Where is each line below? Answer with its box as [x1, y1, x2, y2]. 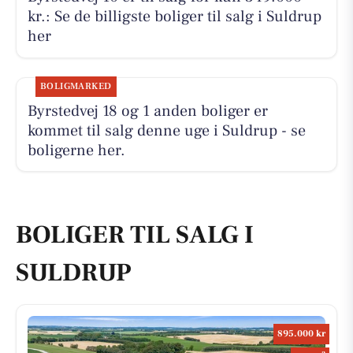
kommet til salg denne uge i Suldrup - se [27, 120, 306, 141]
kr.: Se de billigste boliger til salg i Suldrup [27, 6, 321, 28]
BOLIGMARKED [39, 80, 112, 92]
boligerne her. [27, 139, 125, 161]
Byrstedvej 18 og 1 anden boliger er [27, 100, 268, 121]
